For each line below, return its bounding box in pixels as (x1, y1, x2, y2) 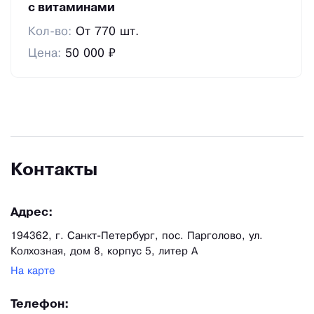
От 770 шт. (76, 27, 139, 38)
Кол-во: (28, 27, 76, 38)
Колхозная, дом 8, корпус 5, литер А (11, 247, 198, 257)
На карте (11, 266, 55, 277)
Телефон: (11, 299, 69, 310)
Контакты (11, 163, 97, 179)
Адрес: (11, 207, 53, 219)
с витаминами (28, 3, 116, 14)
